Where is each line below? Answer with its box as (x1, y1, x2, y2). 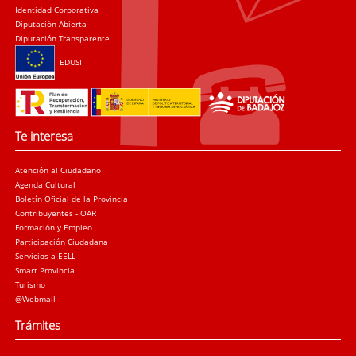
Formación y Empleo (15, 221, 93, 233)
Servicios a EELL (15, 250, 76, 261)
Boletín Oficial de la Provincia (15, 192, 129, 204)
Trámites (15, 316, 61, 334)
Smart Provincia (15, 264, 75, 276)
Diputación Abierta (15, 18, 87, 30)
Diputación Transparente (15, 33, 110, 44)
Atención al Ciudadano (15, 164, 102, 176)
